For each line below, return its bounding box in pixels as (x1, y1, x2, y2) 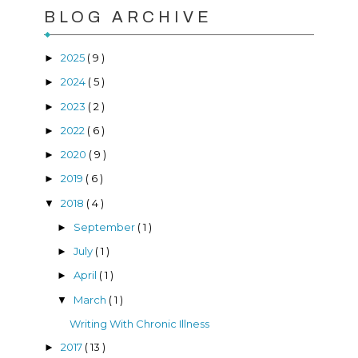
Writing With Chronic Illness (70, 316, 210, 330)
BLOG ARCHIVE (44, 8, 213, 26)
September (73, 220, 137, 233)
